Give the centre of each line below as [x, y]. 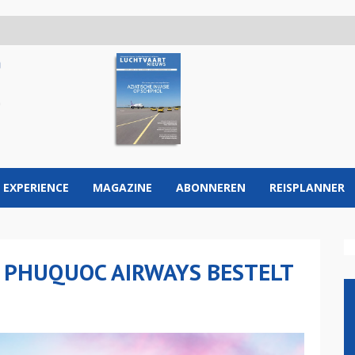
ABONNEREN [211, 187]
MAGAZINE [122, 187]
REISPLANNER [307, 187]
